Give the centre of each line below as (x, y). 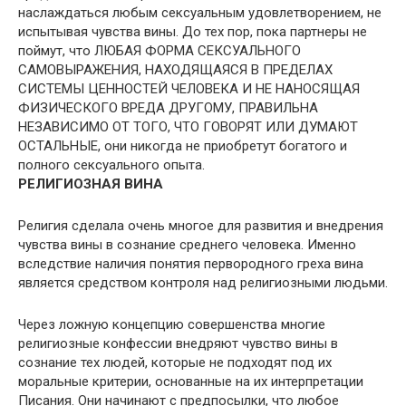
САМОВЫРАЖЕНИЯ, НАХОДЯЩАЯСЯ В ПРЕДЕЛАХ (175, 70)
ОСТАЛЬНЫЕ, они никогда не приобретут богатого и (183, 146)
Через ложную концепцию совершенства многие (172, 324)
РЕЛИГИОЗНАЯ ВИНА (91, 184)
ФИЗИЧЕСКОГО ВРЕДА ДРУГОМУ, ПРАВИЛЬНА (168, 108)
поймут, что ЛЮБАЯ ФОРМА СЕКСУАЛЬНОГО (159, 51)
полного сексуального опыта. (111, 165)
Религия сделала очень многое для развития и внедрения (201, 226)
